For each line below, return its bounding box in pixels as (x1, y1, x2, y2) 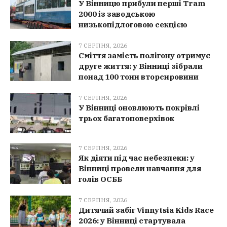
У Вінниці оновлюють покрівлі (79, 103, 200, 113)
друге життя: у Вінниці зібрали (79, 61, 203, 71)
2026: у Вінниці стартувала (79, 216, 185, 226)
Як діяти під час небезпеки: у (79, 153, 195, 163)
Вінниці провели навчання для (79, 164, 201, 174)
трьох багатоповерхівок (79, 113, 174, 124)
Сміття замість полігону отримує (79, 51, 210, 61)
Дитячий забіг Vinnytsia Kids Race (79, 205, 214, 215)
